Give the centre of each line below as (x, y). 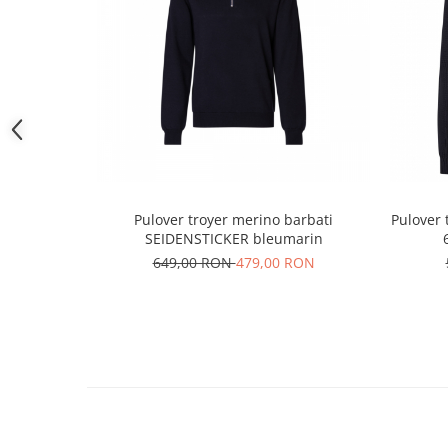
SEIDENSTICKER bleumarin (233, 239)
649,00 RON (194, 263)
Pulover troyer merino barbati (233, 220)
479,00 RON (275, 263)
